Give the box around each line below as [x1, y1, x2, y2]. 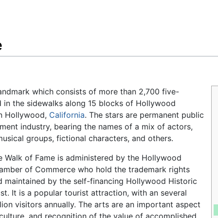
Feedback [14, 10, 49, 20]
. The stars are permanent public [85, 110, 204, 120]
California [49, 110, 85, 120]
